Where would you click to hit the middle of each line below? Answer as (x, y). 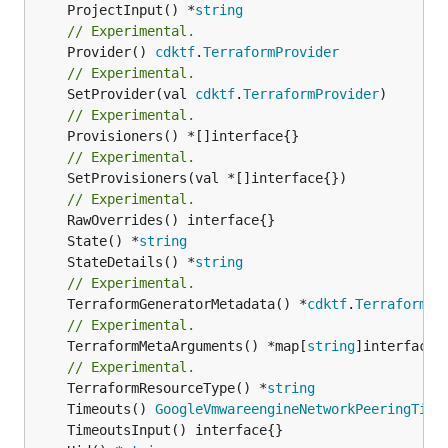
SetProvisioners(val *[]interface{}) (51, 177)
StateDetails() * (131, 261)
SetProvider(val (131, 93)
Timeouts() (111, 408)
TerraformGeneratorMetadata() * (187, 303)
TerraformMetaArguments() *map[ (187, 345)
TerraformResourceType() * (167, 387)
